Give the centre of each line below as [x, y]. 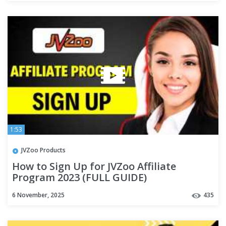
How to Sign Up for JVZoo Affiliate [94, 166]
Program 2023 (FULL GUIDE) [79, 177]
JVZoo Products [43, 150]
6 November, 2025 [38, 195]
